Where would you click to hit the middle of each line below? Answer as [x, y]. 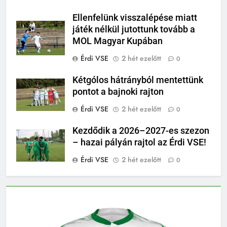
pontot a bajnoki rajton [118, 91]
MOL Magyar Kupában [118, 41]
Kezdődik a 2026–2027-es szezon [141, 130]
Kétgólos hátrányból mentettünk [138, 80]
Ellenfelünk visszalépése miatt [135, 17]
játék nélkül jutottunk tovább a [134, 29]
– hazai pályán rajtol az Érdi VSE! [139, 142]
